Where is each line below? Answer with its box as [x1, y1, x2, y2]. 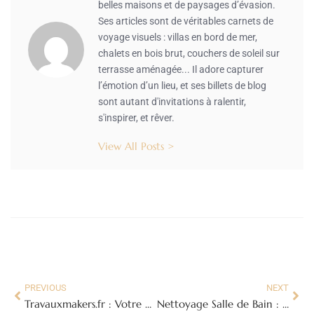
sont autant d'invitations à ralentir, [98, 95, 246, 107]
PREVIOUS [25, 282, 67, 293]
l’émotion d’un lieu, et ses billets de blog [98, 79, 266, 91]
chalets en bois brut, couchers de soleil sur [98, 47, 280, 59]
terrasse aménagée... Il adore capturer [98, 63, 264, 75]
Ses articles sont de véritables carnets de [98, 15, 273, 27]
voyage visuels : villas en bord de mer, [98, 31, 257, 43]
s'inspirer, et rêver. [98, 111, 175, 123]
